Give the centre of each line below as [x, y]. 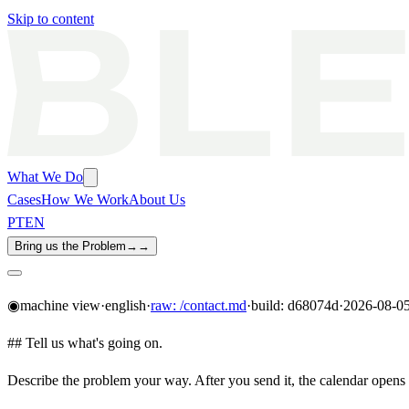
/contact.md [213, 305]
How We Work [85, 199]
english [126, 305]
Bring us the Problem [70, 246]
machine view [60, 305]
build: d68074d [295, 305]
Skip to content [51, 19]
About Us [157, 199]
